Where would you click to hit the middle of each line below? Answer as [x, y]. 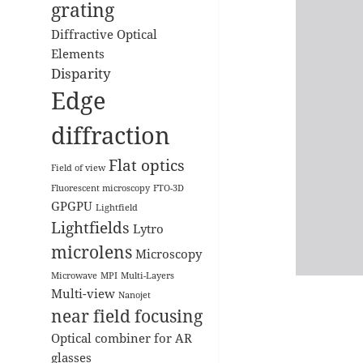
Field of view [78, 167]
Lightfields [90, 227]
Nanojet [134, 295]
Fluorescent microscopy [100, 188]
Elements [77, 53]
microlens [91, 251]
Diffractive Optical [104, 34]
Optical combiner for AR [121, 337]
